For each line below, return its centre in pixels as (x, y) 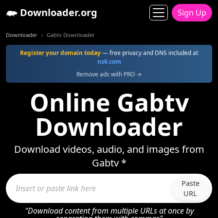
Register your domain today (60, 53)
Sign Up (192, 13)
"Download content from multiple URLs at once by (109, 211)
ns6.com (109, 62)
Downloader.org (57, 12)
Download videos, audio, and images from (109, 149)
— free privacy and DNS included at (149, 53)
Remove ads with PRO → (109, 74)
